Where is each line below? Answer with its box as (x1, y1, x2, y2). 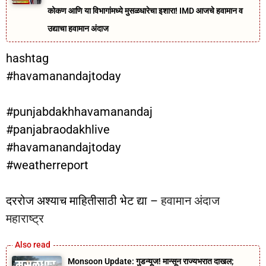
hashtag (6, 51, 49, 66)
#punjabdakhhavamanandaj (6, 104, 153, 119)
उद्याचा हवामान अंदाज (47, 24, 109, 34)
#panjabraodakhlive (6, 122, 110, 137)
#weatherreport (6, 158, 88, 173)
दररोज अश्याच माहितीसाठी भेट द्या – (6, 194, 161, 208)
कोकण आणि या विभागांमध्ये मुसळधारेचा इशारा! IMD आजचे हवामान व (47, 6, 243, 16)
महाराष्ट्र (6, 211, 44, 226)
